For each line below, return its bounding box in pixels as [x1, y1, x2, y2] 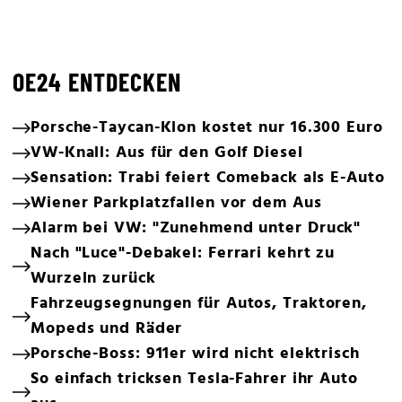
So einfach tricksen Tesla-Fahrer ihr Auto [31, 366, 358, 393]
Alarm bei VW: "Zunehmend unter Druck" [31, 215, 362, 242]
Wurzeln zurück [31, 266, 156, 293]
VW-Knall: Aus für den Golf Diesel [31, 140, 303, 167]
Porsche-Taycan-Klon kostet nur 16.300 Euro [31, 115, 383, 142]
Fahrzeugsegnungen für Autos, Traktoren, [31, 291, 368, 318]
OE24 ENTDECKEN [13, 66, 181, 98]
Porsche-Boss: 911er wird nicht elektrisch [31, 341, 360, 368]
